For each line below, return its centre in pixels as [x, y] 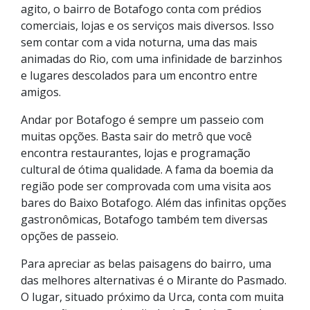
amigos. [41, 92]
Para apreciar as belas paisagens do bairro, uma [146, 264]
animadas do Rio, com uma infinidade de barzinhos [152, 59]
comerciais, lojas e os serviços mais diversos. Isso [147, 26]
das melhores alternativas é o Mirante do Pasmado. [154, 280]
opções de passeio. [71, 236]
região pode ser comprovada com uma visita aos [146, 186]
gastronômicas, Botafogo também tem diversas [144, 219]
